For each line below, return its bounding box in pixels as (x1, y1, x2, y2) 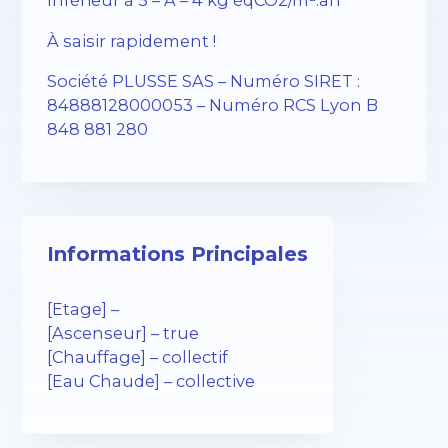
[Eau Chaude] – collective (47, 370, 256, 391)
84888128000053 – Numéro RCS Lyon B (47, 94, 379, 115)
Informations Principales (47, 242, 309, 267)
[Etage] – (47, 298, 120, 319)
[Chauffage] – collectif (47, 346, 229, 367)
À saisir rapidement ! (47, 30, 217, 51)
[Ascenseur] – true (47, 322, 200, 343)
